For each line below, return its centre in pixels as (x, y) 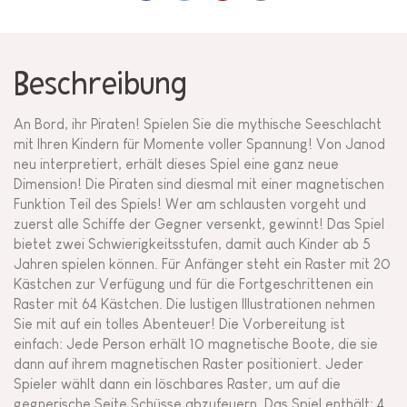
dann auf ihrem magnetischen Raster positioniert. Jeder (189, 363)
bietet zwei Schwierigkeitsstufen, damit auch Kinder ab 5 (192, 243)
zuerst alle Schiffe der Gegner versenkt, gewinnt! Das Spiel (199, 223)
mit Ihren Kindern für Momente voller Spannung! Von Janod (199, 144)
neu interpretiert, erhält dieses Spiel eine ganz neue (176, 164)
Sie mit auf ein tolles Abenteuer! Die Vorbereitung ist (179, 323)
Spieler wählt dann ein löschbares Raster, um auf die (177, 383)
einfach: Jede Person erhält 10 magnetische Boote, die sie (196, 343)
